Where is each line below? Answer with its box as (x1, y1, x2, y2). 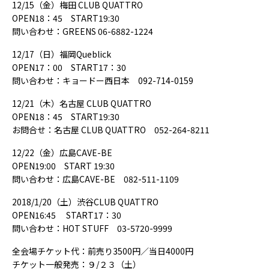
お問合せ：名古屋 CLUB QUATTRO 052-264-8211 (12, 124, 210, 136)
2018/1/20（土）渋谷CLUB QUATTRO (12, 196, 159, 208)
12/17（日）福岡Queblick (12, 48, 111, 60)
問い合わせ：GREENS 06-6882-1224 (12, 25, 153, 37)
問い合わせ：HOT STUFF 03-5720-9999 (12, 222, 172, 234)
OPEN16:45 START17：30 (12, 209, 121, 221)
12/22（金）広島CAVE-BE (12, 147, 112, 159)
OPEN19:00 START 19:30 (12, 160, 115, 172)
